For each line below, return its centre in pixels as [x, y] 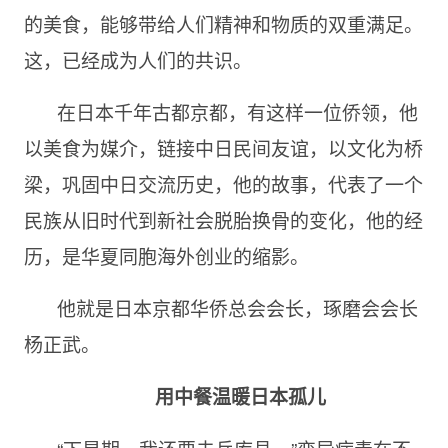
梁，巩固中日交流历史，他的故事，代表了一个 [223, 184]
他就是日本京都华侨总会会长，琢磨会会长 [237, 308]
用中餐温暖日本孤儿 [240, 397]
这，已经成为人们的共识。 [137, 60]
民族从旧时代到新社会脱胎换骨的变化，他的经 [223, 220]
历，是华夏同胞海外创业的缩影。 [166, 256]
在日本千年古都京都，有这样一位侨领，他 [237, 112]
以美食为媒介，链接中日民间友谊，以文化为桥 [223, 148]
